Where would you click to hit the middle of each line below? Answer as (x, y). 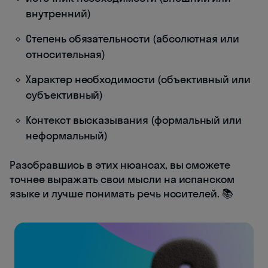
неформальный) (67, 136)
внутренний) (58, 14)
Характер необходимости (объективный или (138, 80)
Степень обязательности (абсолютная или (133, 39)
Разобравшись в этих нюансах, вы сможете (120, 165)
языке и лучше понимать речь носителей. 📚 (122, 194)
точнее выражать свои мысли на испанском (122, 179)
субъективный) (65, 95)
